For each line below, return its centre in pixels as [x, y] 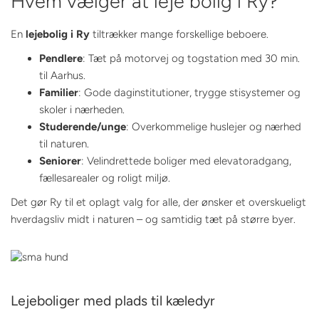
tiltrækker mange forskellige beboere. [179, 34]
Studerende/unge [83, 126]
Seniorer [60, 161]
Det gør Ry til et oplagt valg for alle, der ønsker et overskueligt [158, 202]
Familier [59, 92]
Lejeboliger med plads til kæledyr [113, 301]
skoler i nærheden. [82, 109]
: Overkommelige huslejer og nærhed [214, 126]
